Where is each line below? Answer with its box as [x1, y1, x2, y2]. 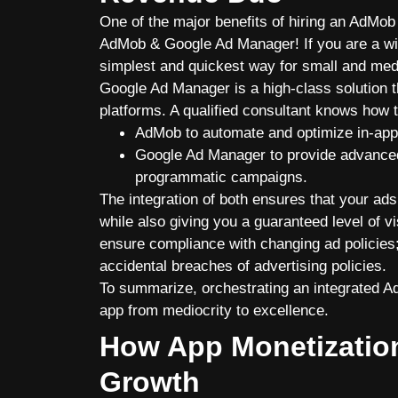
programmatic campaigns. [135, 168, 312, 186]
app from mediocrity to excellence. [99, 301, 329, 319]
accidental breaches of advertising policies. [99, 257, 391, 275]
